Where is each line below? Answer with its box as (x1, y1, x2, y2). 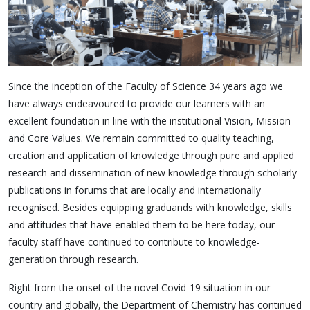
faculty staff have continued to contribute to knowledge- (8, 235, 260, 248)
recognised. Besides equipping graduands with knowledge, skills (8, 200, 292, 214)
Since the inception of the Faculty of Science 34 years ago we (8, 79, 283, 93)
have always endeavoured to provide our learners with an (8, 96, 265, 110)
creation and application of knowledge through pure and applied (8, 148, 294, 162)
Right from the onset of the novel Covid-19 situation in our (8, 280, 271, 294)
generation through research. (8, 252, 138, 266)
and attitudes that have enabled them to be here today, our (8, 217, 275, 231)
